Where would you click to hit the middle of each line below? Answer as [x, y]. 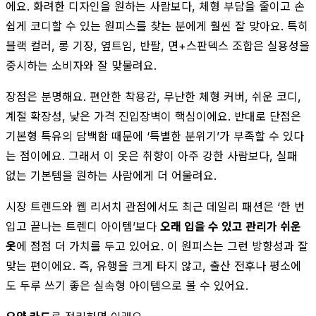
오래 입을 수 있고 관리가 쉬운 [231, 226]
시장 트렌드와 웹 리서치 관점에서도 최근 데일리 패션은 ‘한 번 [155, 206]
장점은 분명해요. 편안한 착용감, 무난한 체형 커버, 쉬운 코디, [153, 96]
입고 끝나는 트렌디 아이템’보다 [83, 226]
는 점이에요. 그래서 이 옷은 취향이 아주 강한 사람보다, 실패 [152, 156]
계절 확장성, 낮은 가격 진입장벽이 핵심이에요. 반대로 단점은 [153, 116]
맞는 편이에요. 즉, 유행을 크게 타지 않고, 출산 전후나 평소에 [153, 266]
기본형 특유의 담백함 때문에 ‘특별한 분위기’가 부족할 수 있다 [155, 136]
